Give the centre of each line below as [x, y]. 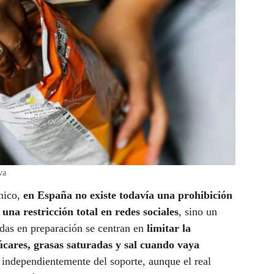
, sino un [198, 212]
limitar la [169, 228]
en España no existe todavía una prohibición [128, 195]
